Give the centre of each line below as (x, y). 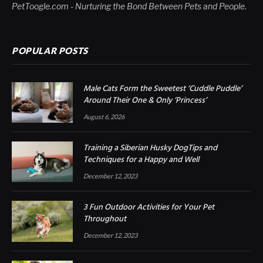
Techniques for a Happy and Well (141, 160)
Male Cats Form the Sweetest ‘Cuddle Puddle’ (163, 89)
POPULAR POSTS (50, 50)
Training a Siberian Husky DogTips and (150, 149)
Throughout (105, 220)
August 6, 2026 (104, 116)
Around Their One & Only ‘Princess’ (145, 100)
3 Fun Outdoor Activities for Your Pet (149, 208)
